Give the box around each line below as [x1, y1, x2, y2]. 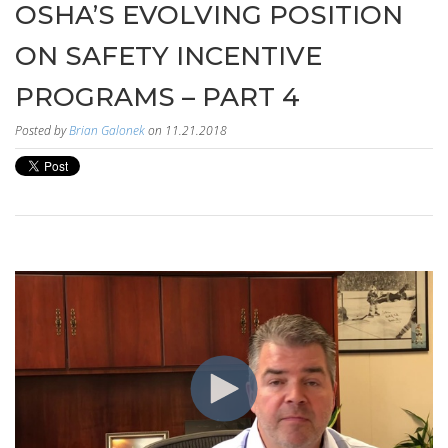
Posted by [15, 121, 69, 139]
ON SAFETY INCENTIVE [15, 39, 322, 72]
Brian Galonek [69, 121, 145, 139]
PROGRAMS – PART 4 [15, 80, 300, 113]
